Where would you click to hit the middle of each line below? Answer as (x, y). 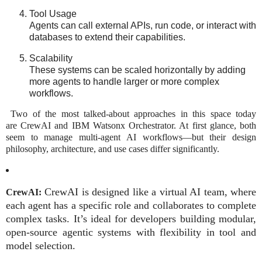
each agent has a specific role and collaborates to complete (131, 206)
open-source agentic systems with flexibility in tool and (131, 232)
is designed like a (119, 192)
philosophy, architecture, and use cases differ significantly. (113, 149)
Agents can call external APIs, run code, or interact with (143, 25)
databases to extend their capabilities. (107, 37)
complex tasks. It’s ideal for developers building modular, (131, 219)
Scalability (51, 58)
